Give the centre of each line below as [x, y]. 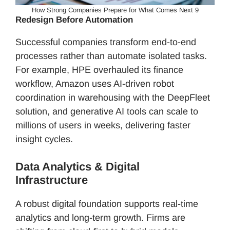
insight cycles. [44, 139]
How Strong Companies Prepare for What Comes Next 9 [115, 10]
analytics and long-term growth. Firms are [100, 218]
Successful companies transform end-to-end [106, 42]
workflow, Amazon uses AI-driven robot [95, 84]
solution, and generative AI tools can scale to [107, 112]
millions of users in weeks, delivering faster [103, 126]
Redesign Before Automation [74, 20]
